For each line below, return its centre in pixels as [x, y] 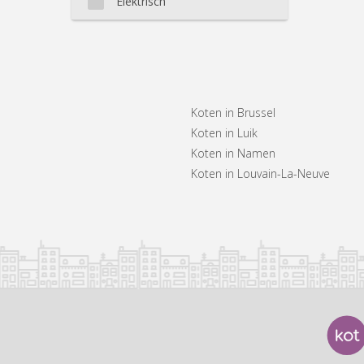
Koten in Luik [225, 132]
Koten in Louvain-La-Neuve [261, 173]
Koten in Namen [234, 153]
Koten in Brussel [234, 112]
